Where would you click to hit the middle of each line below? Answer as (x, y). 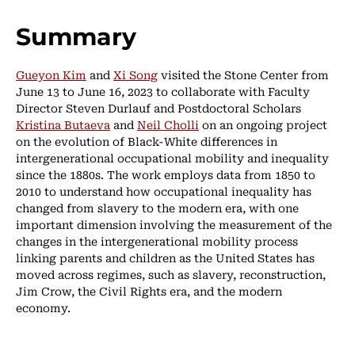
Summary (76, 35)
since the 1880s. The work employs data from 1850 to (166, 174)
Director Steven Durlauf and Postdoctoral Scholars (158, 107)
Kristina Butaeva (63, 124)
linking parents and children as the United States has (165, 257)
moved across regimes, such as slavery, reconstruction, (171, 274)
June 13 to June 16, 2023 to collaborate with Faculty (163, 91)
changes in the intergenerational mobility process (157, 240)
